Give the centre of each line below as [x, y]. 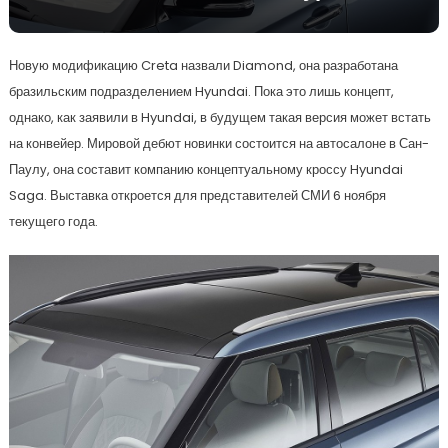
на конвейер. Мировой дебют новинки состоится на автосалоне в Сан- [218, 144]
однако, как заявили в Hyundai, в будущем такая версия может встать [219, 118]
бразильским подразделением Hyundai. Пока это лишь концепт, [201, 92]
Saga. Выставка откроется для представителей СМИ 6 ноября [197, 196]
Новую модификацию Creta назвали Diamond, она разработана [203, 66]
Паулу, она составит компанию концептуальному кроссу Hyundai [205, 170]
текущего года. [53, 222]
